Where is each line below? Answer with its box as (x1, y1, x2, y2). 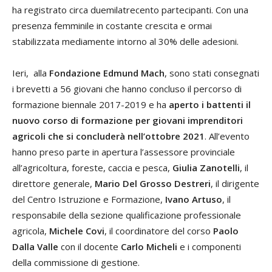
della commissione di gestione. (12, 256, 140, 269)
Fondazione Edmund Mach (49, 67, 165, 80)
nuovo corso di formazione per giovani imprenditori (12, 114, 243, 127)
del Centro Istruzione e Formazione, (12, 193, 165, 206)
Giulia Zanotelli (172, 161, 240, 174)
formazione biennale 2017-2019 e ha (12, 98, 169, 111)
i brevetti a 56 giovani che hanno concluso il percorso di (12, 83, 242, 95)
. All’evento (205, 130, 250, 143)
